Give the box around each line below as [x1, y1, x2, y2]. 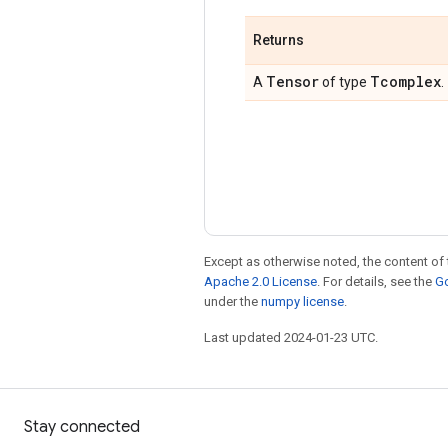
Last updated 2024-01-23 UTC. [204, 329, 378, 345]
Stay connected [24, 417, 140, 437]
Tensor [266, 71, 319, 91]
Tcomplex [370, 71, 441, 91]
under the [204, 293, 261, 309]
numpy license [261, 293, 344, 309]
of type [319, 73, 370, 90]
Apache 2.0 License [204, 273, 317, 289]
